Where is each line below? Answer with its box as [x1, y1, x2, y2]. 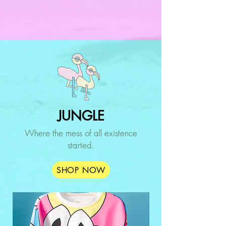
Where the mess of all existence [24, 127, 137, 139]
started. [67, 139, 94, 151]
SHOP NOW [56, 164, 106, 176]
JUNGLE [57, 107, 104, 125]
